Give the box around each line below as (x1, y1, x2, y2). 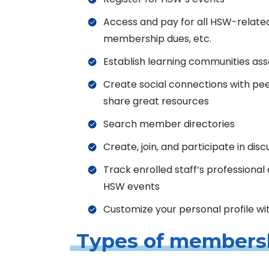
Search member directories (103, 117, 235, 131)
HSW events (103, 180, 160, 193)
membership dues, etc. (103, 32, 211, 46)
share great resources (103, 94, 209, 108)
